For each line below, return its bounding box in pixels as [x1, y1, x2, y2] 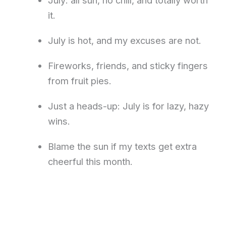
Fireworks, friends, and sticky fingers [47, 60, 208, 71]
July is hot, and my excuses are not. [47, 34, 201, 46]
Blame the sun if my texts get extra [47, 140, 197, 152]
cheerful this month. [47, 155, 133, 167]
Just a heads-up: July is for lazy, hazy [47, 100, 209, 111]
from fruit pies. [47, 75, 111, 86]
